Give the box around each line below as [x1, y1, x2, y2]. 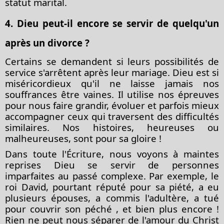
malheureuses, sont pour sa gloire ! [5, 131, 161, 144]
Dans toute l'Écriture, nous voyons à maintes [5, 147, 219, 160]
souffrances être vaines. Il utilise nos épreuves [5, 87, 219, 100]
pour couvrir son [5, 202, 85, 215]
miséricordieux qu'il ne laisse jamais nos [5, 76, 219, 89]
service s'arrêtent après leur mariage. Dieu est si [5, 65, 219, 78]
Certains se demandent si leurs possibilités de [5, 54, 219, 67]
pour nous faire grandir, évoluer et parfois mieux [5, 98, 219, 111]
